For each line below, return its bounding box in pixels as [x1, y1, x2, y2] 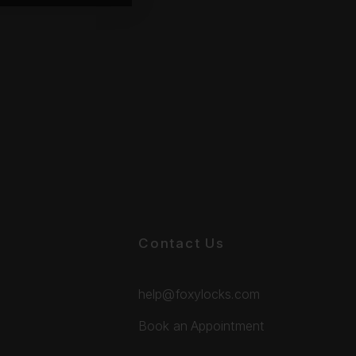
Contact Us [138, 234, 225, 251]
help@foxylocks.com [138, 285, 260, 302]
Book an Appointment [138, 317, 264, 334]
